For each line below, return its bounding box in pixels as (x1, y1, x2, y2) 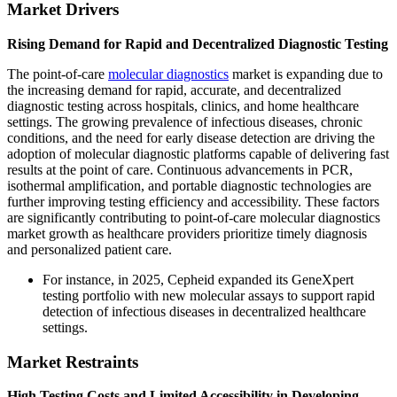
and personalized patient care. (7, 241, 172, 257)
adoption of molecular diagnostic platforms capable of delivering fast (7, 145, 389, 161)
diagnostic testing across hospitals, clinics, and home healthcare (7, 97, 359, 113)
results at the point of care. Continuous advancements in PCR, (7, 161, 353, 177)
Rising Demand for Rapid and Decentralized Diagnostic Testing (7, 35, 388, 51)
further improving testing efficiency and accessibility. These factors (7, 193, 379, 209)
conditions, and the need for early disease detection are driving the (7, 129, 375, 145)
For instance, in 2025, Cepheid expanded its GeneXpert (43, 271, 354, 287)
